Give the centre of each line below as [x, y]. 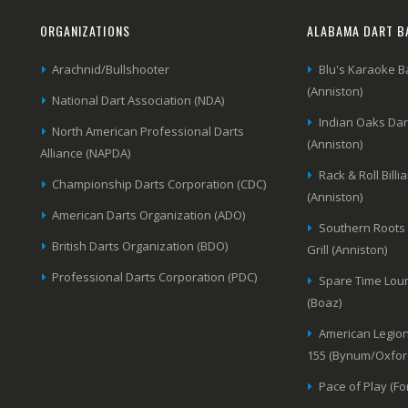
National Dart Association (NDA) [138, 100]
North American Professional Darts [148, 131]
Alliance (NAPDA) [85, 153]
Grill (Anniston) [347, 249]
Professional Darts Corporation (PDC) [155, 276]
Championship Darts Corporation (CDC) [159, 184]
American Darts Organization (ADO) [149, 214]
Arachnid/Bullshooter [111, 69]
